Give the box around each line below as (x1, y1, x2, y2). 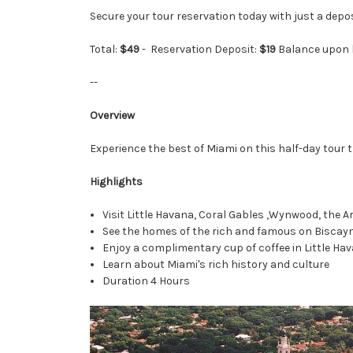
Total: (90, 42, 120, 56)
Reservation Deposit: (150, 42, 259, 56)
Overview (90, 108, 135, 122)
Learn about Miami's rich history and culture (102, 257, 330, 271)
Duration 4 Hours (102, 273, 191, 288)
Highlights (90, 174, 143, 188)
